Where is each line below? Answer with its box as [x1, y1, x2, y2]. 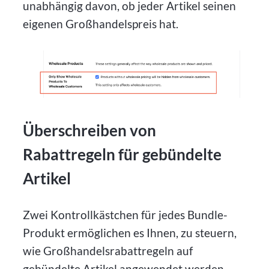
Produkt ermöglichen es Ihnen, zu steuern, [23, 225, 237, 240]
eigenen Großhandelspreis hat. [23, 17, 179, 31]
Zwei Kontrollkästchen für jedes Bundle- [23, 207, 228, 222]
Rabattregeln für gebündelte [23, 145, 222, 164]
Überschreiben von [23, 121, 157, 140]
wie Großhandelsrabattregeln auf [23, 243, 193, 258]
